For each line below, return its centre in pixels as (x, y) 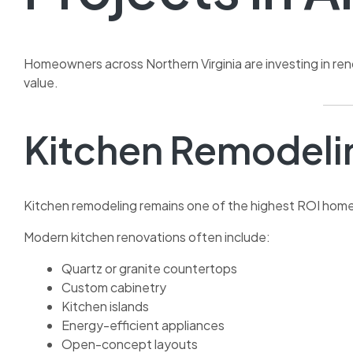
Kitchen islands (105, 307)
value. (41, 82)
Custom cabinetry (114, 288)
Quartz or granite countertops (149, 269)
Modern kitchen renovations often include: (147, 237)
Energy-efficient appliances (143, 325)
